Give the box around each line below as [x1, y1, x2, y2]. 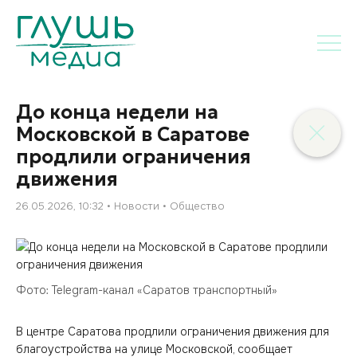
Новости [114, 199, 159, 213]
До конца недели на [16, 100, 218, 124]
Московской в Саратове [16, 123, 249, 147]
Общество [170, 199, 225, 213]
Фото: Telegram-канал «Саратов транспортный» [16, 283, 277, 297]
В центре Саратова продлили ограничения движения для [16, 324, 329, 339]
